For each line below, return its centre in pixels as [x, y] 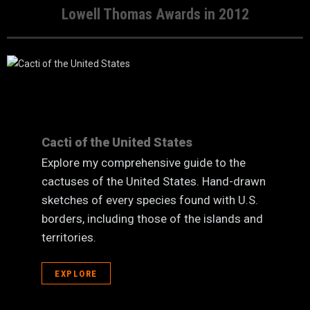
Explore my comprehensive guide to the [144, 163]
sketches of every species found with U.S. [150, 200]
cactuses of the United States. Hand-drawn [154, 181]
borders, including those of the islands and [152, 219]
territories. [69, 237]
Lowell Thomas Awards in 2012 [155, 14]
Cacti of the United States [117, 142]
